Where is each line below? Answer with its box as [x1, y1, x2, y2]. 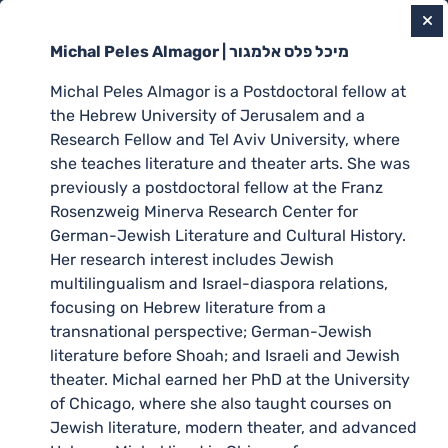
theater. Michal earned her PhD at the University [50, 370, 410, 389]
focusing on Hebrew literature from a [50, 298, 326, 317]
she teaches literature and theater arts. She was [50, 154, 410, 173]
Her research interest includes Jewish [50, 250, 334, 269]
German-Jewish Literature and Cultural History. [50, 226, 406, 245]
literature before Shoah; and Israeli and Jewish [50, 346, 400, 365]
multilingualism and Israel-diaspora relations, [50, 274, 388, 293]
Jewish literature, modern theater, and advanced [50, 418, 417, 437]
